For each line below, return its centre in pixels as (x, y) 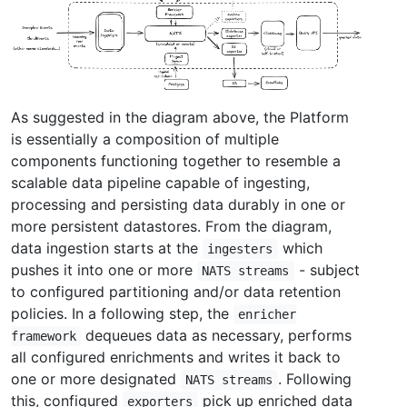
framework (44, 337)
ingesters (240, 249)
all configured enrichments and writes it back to (176, 357)
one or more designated (96, 379)
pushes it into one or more (104, 270)
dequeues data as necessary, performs (217, 336)
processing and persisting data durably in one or (178, 205)
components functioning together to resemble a (176, 161)
